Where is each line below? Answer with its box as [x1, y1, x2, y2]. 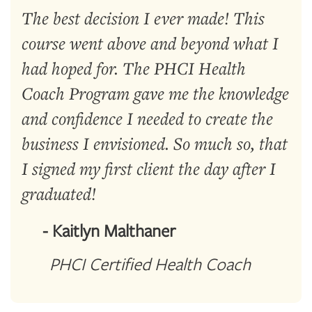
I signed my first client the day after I [22, 157, 276, 180]
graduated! [22, 182, 96, 205]
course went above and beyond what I [22, 31, 279, 54]
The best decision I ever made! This [22, 6, 265, 29]
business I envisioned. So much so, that [22, 132, 288, 155]
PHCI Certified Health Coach [49, 251, 251, 275]
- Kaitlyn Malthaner [22, 218, 175, 242]
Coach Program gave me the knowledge [22, 81, 289, 104]
